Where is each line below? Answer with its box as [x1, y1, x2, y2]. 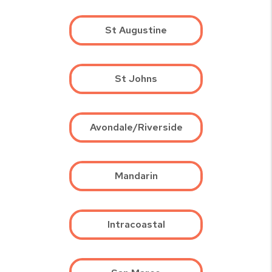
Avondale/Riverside [89, 121, 183, 134]
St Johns [115, 72, 157, 86]
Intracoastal [107, 218, 165, 231]
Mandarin [114, 169, 158, 183]
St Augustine [105, 24, 167, 37]
